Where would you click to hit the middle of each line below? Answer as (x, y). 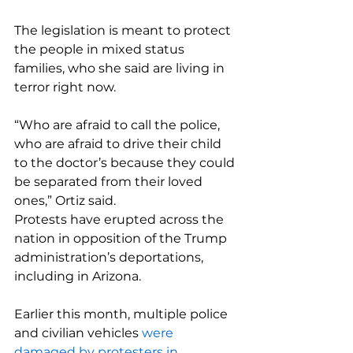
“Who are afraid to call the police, (119, 125)
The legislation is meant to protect (124, 30)
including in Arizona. (78, 276)
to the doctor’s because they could (126, 163)
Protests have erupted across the (121, 219)
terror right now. (65, 87)
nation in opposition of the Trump (122, 238)
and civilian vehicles (78, 333)
